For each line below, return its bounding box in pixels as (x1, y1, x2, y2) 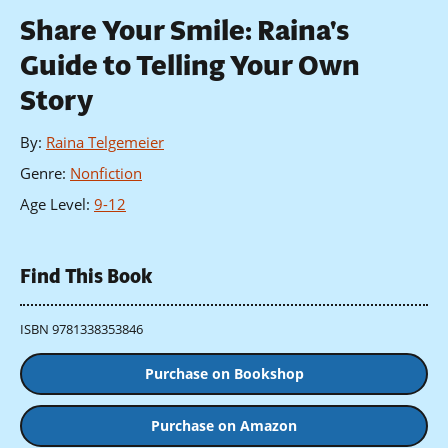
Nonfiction (70, 163, 142, 184)
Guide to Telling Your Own (20, 46, 360, 85)
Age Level (20, 194, 86, 215)
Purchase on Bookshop (144, 364, 304, 384)
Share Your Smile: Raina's (20, 11, 349, 50)
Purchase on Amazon (151, 416, 297, 436)
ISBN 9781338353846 (20, 319, 143, 338)
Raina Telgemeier (46, 132, 164, 153)
